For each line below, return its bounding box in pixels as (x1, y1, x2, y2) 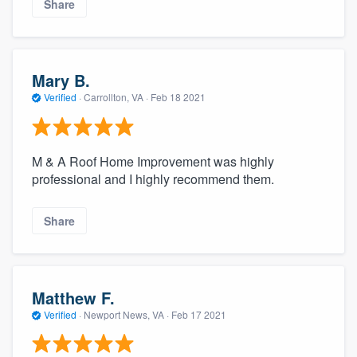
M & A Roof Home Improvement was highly (32, 151, 274, 171)
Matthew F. (32, 285, 115, 309)
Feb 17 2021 (171, 307, 226, 321)
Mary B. (32, 69, 90, 92)
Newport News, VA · (81, 307, 171, 321)
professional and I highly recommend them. (32, 169, 274, 188)
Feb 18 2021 (151, 90, 206, 104)
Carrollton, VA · (81, 90, 151, 104)
